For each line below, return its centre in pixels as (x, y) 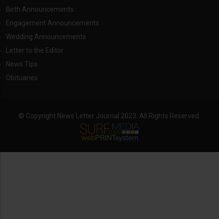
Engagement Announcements (53, 23)
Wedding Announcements (46, 37)
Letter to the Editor (35, 51)
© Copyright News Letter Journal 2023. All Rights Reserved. (109, 116)
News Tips (22, 64)
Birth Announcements (40, 10)
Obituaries (22, 78)
